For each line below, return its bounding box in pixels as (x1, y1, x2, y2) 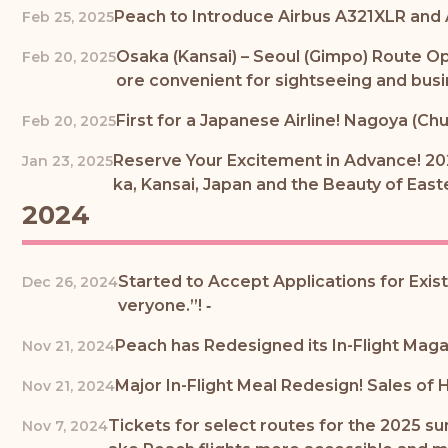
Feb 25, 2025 (22, 7, 114, 26)
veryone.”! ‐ (118, 296, 211, 316)
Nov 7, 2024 (22, 417, 108, 436)
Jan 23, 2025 (22, 151, 113, 170)
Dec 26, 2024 (22, 273, 118, 292)
